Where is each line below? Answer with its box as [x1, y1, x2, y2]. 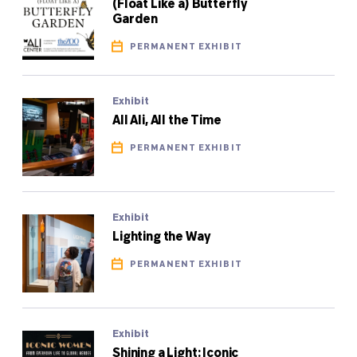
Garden [112, 14, 159, 25]
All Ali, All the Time [112, 115, 222, 127]
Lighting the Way [112, 231, 210, 243]
